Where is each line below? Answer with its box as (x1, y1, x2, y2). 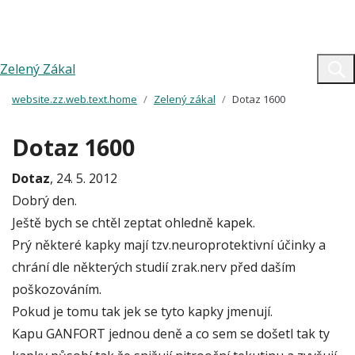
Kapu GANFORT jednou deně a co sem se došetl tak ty (12, 325, 330, 342)
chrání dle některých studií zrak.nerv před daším (12, 258, 296, 276)
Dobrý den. (12, 192, 77, 209)
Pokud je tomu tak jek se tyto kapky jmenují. (12, 303, 273, 320)
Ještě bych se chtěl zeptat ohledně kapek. (12, 214, 255, 231)
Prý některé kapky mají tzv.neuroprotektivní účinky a (12, 236, 326, 254)
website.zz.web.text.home (12, 92, 137, 106)
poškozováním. (12, 281, 101, 298)
